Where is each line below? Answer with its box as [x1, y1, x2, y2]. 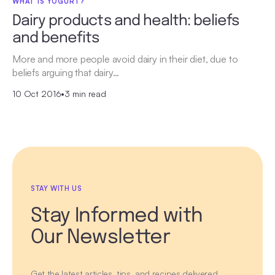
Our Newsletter [31, 228, 171, 249]
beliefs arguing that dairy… [12, 66, 119, 79]
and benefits [12, 31, 99, 47]
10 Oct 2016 [12, 88, 61, 99]
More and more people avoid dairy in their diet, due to [12, 53, 238, 66]
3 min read [64, 88, 106, 99]
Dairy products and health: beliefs [12, 14, 239, 29]
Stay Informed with [31, 206, 214, 227]
